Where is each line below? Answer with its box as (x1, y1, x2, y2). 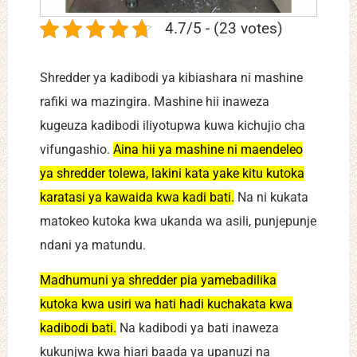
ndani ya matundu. (40, 237, 146, 253)
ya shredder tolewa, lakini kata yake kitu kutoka (40, 165, 304, 181)
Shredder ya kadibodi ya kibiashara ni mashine (40, 69, 303, 85)
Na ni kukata (234, 189, 308, 205)
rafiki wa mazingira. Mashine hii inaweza (40, 93, 269, 109)
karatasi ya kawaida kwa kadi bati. (40, 189, 234, 205)
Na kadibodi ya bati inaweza (116, 320, 279, 335)
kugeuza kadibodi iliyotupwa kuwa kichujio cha (40, 117, 305, 133)
